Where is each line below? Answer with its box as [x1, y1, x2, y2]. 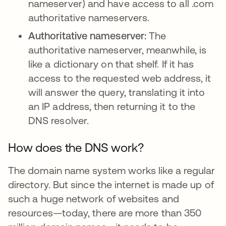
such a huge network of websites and [8, 193, 179, 204]
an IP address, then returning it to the [28, 100, 196, 112]
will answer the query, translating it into [28, 86, 205, 98]
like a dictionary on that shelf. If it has [28, 58, 194, 70]
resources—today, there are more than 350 [8, 207, 202, 218]
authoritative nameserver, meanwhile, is [28, 44, 207, 55]
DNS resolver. [28, 115, 89, 126]
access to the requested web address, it [28, 72, 211, 84]
